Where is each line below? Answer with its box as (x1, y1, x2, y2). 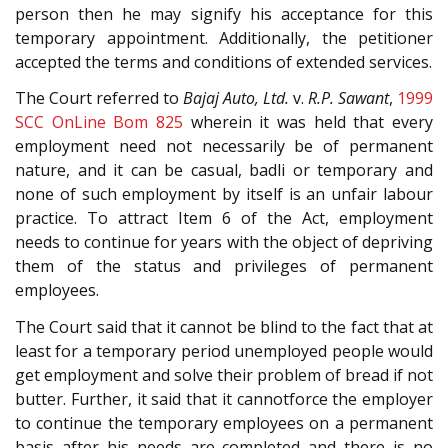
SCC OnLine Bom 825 (15, 111, 183, 134)
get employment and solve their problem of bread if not (15, 363, 433, 386)
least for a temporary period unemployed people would (15, 339, 433, 362)
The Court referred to (15, 87, 183, 110)
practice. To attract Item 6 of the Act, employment (15, 207, 433, 230)
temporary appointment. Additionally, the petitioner (15, 26, 433, 49)
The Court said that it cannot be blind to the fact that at (15, 315, 433, 338)
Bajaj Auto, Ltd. (183, 87, 289, 110)
